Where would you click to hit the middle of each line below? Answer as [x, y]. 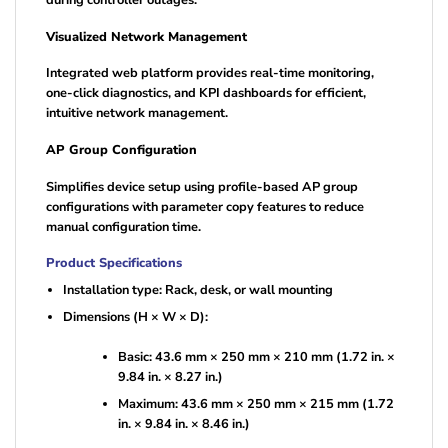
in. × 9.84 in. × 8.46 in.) [183, 424]
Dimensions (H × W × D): [135, 317]
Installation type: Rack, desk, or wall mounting [197, 289]
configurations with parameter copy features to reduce [205, 206]
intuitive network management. [137, 113]
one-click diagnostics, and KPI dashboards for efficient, [206, 93]
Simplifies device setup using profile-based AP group [202, 186]
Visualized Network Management [146, 36]
